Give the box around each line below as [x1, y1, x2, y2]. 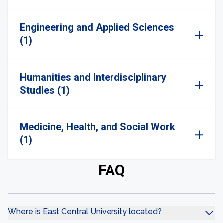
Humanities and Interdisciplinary [20, 71, 166, 83]
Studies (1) [20, 84, 70, 96]
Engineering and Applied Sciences [20, 21, 174, 33]
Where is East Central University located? [8, 207, 162, 216]
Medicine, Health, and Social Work [20, 121, 175, 133]
